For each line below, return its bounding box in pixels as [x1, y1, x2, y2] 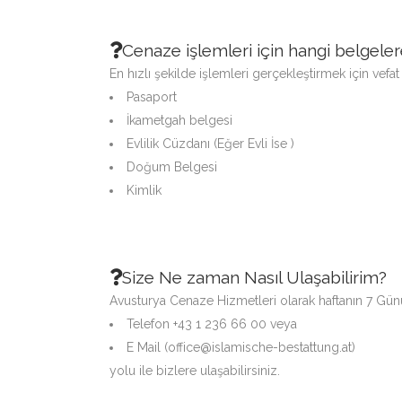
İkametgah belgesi [127, 113, 232, 127]
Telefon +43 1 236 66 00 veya [127, 317, 297, 331]
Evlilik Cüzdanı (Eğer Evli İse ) [127, 136, 294, 151]
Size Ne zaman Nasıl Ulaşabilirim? [122, 267, 387, 287]
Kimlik [127, 183, 162, 197]
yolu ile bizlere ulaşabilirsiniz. [109, 363, 280, 378]
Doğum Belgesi [127, 160, 217, 174]
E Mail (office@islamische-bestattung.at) [127, 340, 355, 354]
